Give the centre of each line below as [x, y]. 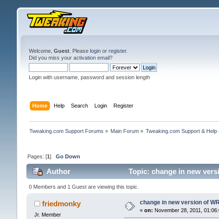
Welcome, [41, 51]
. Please [79, 51]
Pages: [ [37, 156]
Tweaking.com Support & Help [182, 131]
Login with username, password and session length [89, 77]
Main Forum [125, 131]
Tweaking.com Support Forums [66, 131]
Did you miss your [51, 58]
